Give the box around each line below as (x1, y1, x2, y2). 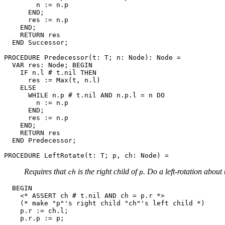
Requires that (24, 167, 68, 176)
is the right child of (76, 167, 139, 176)
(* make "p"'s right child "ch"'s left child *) (4, 199, 205, 207)
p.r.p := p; (4, 214, 64, 222)
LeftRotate (44, 151, 84, 159)
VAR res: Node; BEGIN (4, 61, 92, 69)
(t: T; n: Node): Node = (88, 53, 181, 61)
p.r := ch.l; (4, 206, 68, 214)
